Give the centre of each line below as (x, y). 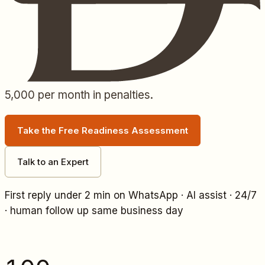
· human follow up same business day (94, 210)
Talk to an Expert (53, 161)
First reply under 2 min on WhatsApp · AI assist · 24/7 (131, 195)
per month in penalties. (94, 95)
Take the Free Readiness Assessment (103, 130)
